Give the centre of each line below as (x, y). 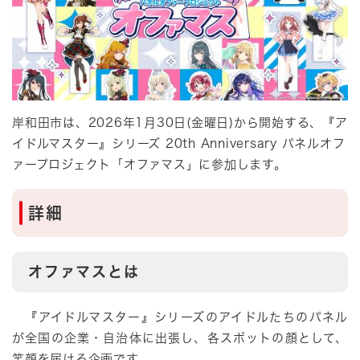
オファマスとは (84, 272)
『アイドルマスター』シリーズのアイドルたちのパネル (180, 317)
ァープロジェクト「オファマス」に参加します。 (149, 165)
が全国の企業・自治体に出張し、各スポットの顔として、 (180, 338)
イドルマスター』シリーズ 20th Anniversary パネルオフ (179, 144)
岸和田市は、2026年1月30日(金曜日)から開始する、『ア (180, 123)
